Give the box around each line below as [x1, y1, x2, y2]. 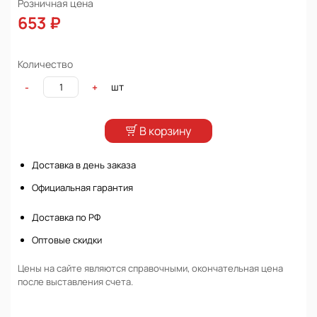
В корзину [139, 123, 191, 139]
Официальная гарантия [32, 181, 133, 194]
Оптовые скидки [32, 234, 102, 246]
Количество [18, 57, 73, 71]
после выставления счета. [18, 275, 133, 288]
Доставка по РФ [32, 211, 100, 224]
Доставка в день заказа [32, 158, 136, 171]
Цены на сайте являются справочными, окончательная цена [18, 262, 283, 275]
